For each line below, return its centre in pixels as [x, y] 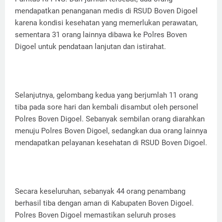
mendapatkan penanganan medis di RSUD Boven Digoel [106, 11]
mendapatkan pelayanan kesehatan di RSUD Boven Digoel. [111, 143]
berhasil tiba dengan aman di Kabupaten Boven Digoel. [104, 203]
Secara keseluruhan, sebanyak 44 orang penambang [100, 192]
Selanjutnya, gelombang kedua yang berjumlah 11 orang [106, 95]
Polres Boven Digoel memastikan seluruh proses [95, 215]
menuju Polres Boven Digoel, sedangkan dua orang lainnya [111, 131]
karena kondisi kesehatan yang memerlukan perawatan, [106, 23]
